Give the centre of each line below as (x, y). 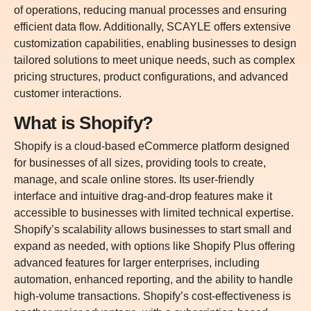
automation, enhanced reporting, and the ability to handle (153, 279)
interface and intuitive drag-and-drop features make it (143, 196)
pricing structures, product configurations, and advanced (151, 76)
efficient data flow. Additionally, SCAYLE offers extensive (152, 26)
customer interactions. (68, 93)
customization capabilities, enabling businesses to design (155, 43)
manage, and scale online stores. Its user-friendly (134, 179)
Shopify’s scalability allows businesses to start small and (153, 229)
